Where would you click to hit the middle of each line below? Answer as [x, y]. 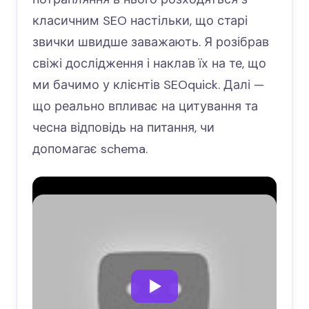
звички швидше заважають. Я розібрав [151, 42]
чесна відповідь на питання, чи [123, 127]
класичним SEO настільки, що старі [140, 20]
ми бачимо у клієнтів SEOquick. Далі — [148, 84]
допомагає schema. [90, 149]
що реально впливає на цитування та [145, 106]
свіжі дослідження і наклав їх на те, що [149, 63]
